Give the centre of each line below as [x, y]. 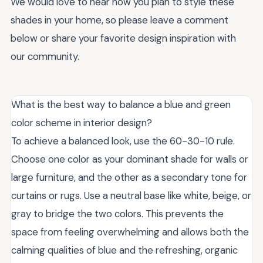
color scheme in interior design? [82, 122]
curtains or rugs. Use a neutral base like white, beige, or [131, 195]
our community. [45, 56]
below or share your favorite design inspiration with [123, 38]
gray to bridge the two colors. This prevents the [117, 213]
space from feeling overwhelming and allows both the [130, 232]
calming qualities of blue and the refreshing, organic [124, 250]
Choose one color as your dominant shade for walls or [130, 159]
